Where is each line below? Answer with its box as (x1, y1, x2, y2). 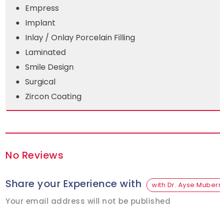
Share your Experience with (5, 177, 141, 191)
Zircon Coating (25, 91, 82, 102)
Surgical (25, 76, 55, 87)
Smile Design (25, 61, 74, 73)
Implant (25, 17, 55, 28)
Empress (25, 2, 59, 14)
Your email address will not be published (5, 196, 170, 206)
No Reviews (5, 148, 63, 162)
